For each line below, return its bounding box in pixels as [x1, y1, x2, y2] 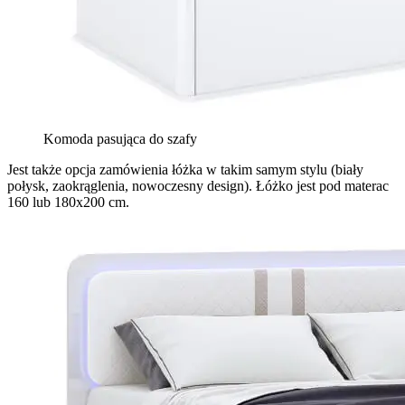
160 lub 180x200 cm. [7, 194, 129, 211]
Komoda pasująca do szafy [43, 131, 197, 147]
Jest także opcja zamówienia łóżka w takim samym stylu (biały [7, 162, 363, 178]
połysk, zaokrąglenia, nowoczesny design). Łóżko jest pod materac [7, 178, 389, 194]
